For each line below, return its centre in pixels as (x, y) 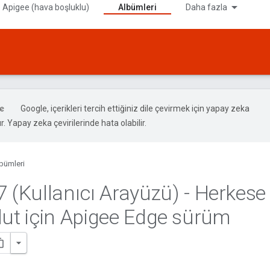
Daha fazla (206, 7)
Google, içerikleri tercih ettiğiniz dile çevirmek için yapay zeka (135, 108)
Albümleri (137, 7)
